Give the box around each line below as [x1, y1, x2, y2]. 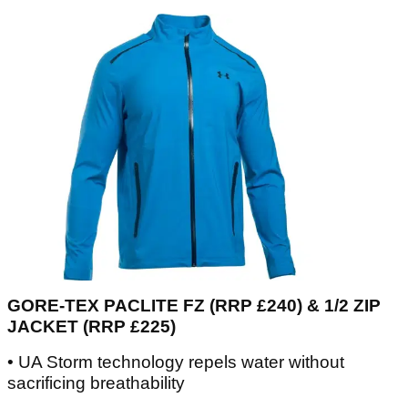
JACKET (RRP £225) [7, 317, 176, 337]
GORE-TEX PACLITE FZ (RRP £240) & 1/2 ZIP [7, 296, 381, 316]
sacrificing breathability [7, 373, 185, 393]
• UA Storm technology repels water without [7, 352, 344, 372]
